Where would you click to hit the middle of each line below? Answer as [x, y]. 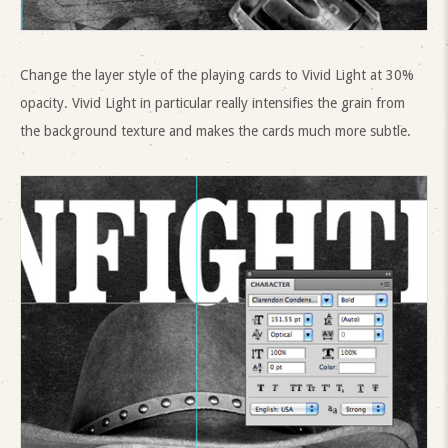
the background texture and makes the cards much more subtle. [215, 130]
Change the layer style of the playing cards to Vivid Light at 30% [217, 74]
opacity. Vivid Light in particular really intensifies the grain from [212, 102]
